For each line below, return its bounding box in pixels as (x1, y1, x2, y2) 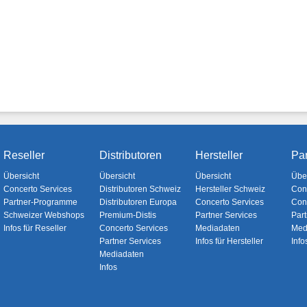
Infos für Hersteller (195, 236, 263, 246)
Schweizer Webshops (3, 210, 84, 220)
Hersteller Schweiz (195, 184, 265, 194)
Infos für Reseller (3, 223, 66, 233)
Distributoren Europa (99, 197, 177, 207)
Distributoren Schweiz (99, 184, 181, 194)
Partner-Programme (3, 197, 77, 207)
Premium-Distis (99, 210, 156, 220)
